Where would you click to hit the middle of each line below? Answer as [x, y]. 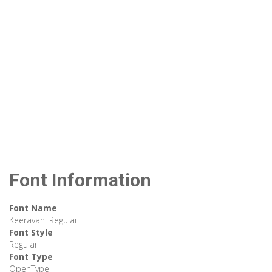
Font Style [31, 233]
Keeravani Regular [43, 220]
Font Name [33, 208]
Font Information [80, 180]
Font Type [31, 257]
